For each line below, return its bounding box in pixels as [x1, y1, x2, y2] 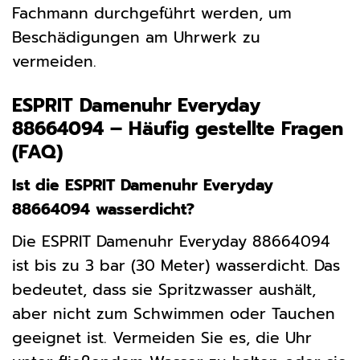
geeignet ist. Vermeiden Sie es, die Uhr [12, 325, 312, 350]
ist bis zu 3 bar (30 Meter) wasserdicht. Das [12, 253, 340, 277]
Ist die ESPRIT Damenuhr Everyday [12, 173, 273, 197]
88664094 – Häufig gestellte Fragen [12, 115, 343, 144]
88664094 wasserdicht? [12, 197, 194, 221]
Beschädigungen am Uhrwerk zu [12, 26, 260, 50]
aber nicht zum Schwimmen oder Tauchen [12, 301, 335, 325]
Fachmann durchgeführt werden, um [12, 2, 292, 26]
